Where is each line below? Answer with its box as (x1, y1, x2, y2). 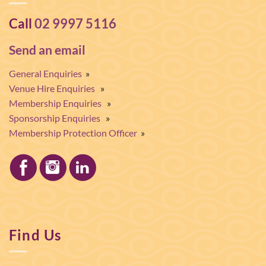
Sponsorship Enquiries (9, 112, 100, 123)
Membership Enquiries (9, 97, 102, 109)
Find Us (9, 226, 62, 244)
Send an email (9, 42, 85, 58)
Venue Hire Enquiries (9, 82, 95, 94)
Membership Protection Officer (9, 126, 137, 138)
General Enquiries (9, 67, 82, 79)
